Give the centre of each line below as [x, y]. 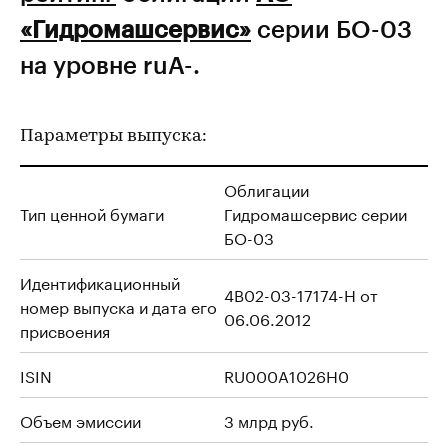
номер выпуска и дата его [118, 305]
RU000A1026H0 [286, 374]
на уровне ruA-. [110, 64]
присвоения [65, 329]
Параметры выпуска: [113, 136]
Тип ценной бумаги [92, 212]
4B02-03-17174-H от [301, 293]
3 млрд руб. [269, 419]
